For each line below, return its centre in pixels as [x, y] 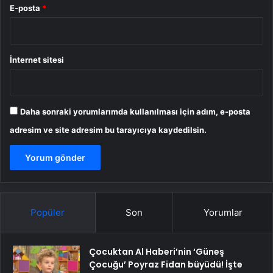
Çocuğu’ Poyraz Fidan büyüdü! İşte [166, 264]
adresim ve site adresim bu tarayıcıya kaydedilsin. [108, 129]
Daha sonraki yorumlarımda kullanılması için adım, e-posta [135, 111]
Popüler [48, 212]
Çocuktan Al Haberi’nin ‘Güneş [157, 251]
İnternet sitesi [37, 59]
